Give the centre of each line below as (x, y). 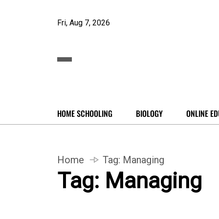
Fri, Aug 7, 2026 (84, 23)
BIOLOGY (149, 113)
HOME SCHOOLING (85, 113)
